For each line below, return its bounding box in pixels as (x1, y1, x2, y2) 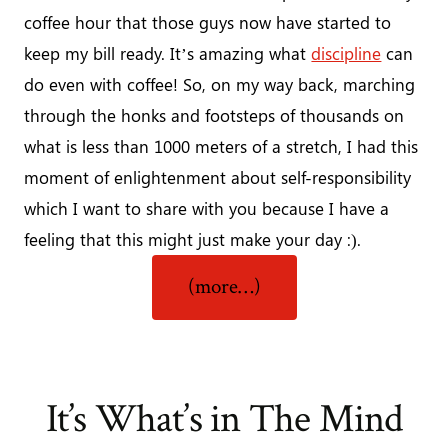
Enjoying (295, 351, 361, 374)
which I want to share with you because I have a (24, 197, 390, 220)
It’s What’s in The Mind (45, 392, 403, 445)
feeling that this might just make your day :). (24, 228, 362, 251)
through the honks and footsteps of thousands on (24, 104, 405, 127)
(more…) (187, 273, 261, 301)
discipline (311, 42, 382, 65)
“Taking (295, 258, 352, 281)
